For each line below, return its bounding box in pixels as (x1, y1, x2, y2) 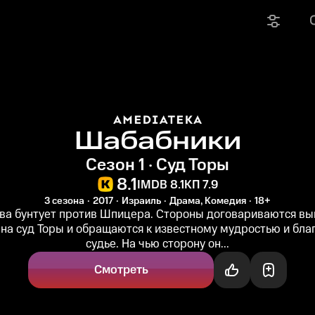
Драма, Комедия (169, 194, 246, 208)
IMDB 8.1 (137, 176, 184, 193)
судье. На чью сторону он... (86, 236, 229, 252)
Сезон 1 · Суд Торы (86, 153, 229, 177)
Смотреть (94, 262, 148, 278)
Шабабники (74, 124, 241, 160)
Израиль (122, 194, 161, 208)
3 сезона (44, 194, 84, 208)
